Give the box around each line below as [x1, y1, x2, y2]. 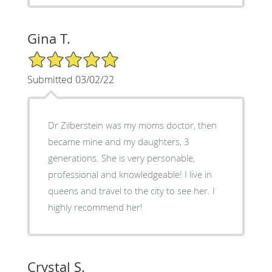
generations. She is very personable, [47, 151, 195, 164]
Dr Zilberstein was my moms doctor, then [47, 118, 217, 131]
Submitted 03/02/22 [27, 72, 114, 86]
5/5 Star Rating [27, 49, 87, 61]
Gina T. [27, 29, 70, 47]
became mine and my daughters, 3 [47, 135, 189, 148]
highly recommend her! [47, 200, 143, 213]
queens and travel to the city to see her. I [47, 184, 212, 197]
